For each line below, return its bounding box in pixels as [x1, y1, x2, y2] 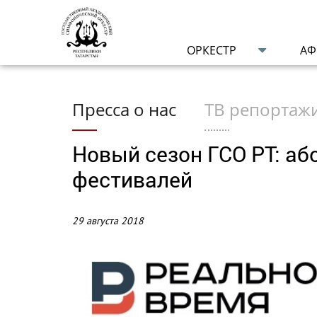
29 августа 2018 [72, 214, 144, 227]
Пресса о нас [72, 97, 176, 121]
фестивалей [72, 165, 192, 193]
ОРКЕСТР [187, 42, 237, 58]
